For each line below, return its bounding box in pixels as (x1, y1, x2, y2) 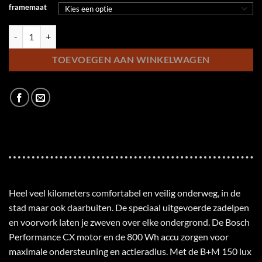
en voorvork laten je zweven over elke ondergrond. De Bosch (9, 216, 250, 227)
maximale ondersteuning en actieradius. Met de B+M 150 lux (9, 245, 251, 257)
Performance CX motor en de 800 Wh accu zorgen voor (9, 230, 229, 242)
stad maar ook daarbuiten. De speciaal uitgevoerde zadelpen (9, 201, 249, 213)
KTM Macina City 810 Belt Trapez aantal (8, 26, 154, 36)
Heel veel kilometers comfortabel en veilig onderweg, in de (9, 187, 240, 198)
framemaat (9, 2, 47, 12)
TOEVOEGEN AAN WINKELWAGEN (52, 54, 210, 65)
